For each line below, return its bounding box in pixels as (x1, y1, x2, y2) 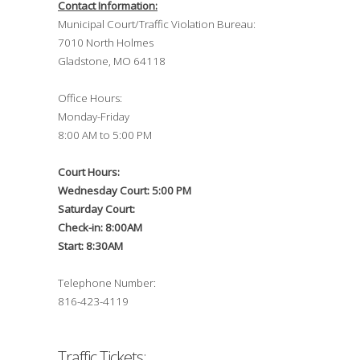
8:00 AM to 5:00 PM (58, 128, 152, 143)
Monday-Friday (58, 109, 129, 125)
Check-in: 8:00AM (58, 220, 142, 235)
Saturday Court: (58, 202, 135, 217)
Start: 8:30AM (58, 239, 123, 254)
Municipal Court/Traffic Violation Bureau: (58, 17, 256, 32)
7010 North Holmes (58, 35, 153, 51)
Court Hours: (58, 165, 120, 180)
